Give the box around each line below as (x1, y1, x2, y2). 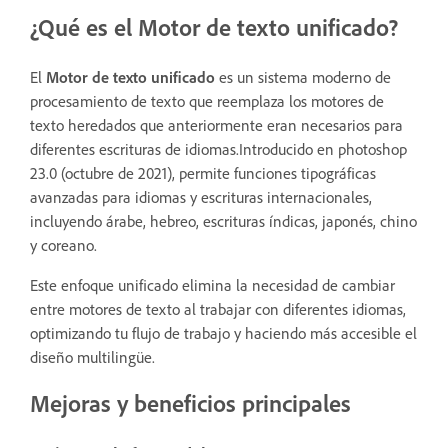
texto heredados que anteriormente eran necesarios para (30, 114, 403, 135)
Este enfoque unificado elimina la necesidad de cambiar (30, 274, 395, 295)
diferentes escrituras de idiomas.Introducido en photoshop (30, 138, 407, 159)
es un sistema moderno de (215, 66, 391, 87)
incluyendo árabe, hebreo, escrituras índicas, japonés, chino (30, 210, 417, 231)
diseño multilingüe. (30, 346, 155, 367)
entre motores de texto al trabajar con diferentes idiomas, (30, 298, 406, 319)
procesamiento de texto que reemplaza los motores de (30, 90, 384, 111)
